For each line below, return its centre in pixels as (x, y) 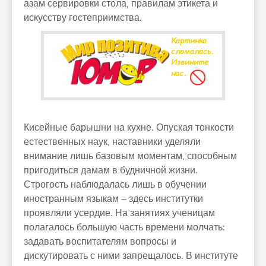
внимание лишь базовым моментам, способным (130, 156)
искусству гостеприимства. (83, 18)
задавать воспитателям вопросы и (100, 242)
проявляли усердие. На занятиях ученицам (119, 213)
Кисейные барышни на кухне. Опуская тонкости (129, 128)
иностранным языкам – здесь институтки (113, 199)
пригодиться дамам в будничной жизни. (111, 170)
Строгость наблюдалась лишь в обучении (115, 185)
